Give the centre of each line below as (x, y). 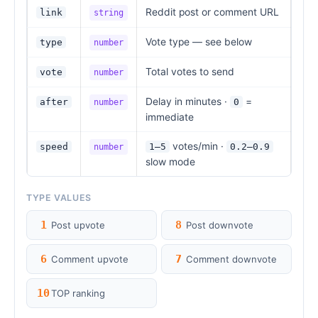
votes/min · (198, 146)
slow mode (170, 162)
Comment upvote (90, 259)
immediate (170, 117)
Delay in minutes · (188, 102)
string (109, 13)
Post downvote (220, 225)
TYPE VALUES (59, 198)
